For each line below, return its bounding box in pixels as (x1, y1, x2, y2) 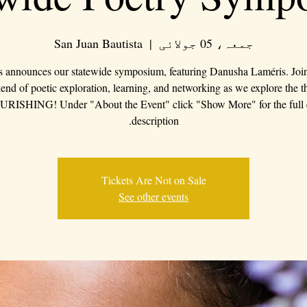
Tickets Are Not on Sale (101, 172, 206, 187)
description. (131, 112, 179, 127)
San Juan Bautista (53, 34, 143, 51)
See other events (119, 188, 188, 204)
